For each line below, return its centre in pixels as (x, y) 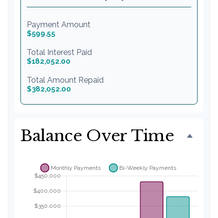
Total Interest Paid (59, 52)
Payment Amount (59, 24)
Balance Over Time (97, 136)
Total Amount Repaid (65, 80)
